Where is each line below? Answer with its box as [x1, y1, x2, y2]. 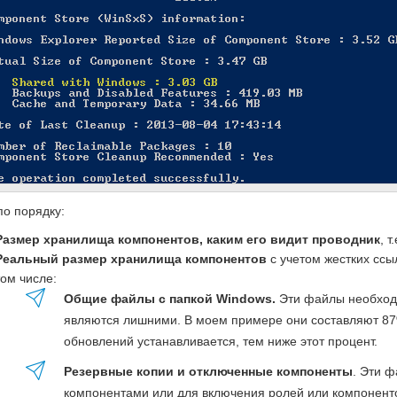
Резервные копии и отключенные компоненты [64, 364, 353, 378]
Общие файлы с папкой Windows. [64, 292, 276, 306]
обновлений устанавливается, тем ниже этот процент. [64, 334, 378, 348]
